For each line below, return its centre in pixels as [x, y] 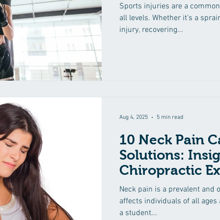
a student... [138, 213]
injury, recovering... [151, 30]
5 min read [170, 117]
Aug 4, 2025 [134, 117]
